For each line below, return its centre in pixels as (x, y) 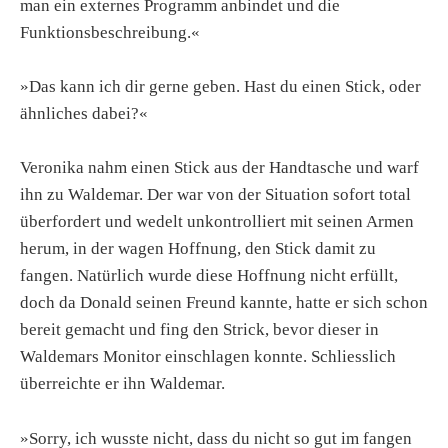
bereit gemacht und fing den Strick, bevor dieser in (199, 330)
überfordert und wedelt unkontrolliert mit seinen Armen (217, 222)
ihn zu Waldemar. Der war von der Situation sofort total (215, 195)
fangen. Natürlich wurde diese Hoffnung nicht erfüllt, (209, 276)
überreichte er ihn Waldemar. (122, 384)
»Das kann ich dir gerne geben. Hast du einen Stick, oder (220, 87)
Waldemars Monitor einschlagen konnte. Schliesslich (208, 357)
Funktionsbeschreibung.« (110, 32)
